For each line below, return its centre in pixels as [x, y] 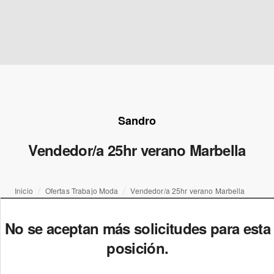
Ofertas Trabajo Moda [82, 191]
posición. [138, 248]
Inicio [24, 191]
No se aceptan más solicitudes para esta [137, 228]
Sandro [137, 120]
